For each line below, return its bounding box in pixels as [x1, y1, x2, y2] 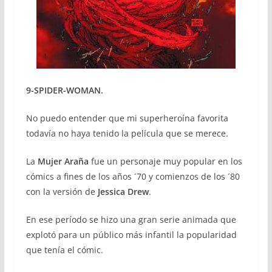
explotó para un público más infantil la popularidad [25, 228, 237, 240]
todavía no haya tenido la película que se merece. [25, 127, 228, 139]
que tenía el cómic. [25, 243, 103, 256]
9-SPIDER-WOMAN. [25, 84, 103, 96]
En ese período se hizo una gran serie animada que [25, 213, 236, 225]
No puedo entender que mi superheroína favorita [25, 112, 228, 124]
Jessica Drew [97, 185, 149, 197]
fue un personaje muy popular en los [88, 155, 242, 167]
